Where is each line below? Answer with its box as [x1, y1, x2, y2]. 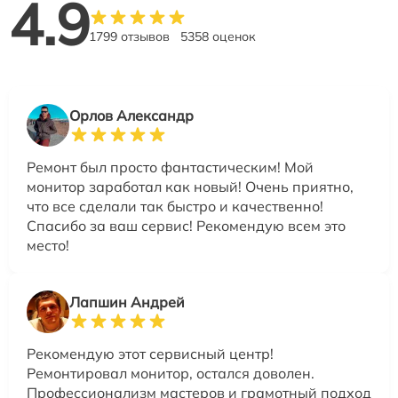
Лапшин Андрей [69, 292, 185, 311]
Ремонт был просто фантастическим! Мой [27, 157, 314, 176]
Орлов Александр [69, 106, 194, 124]
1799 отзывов [89, 28, 170, 44]
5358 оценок [180, 28, 256, 44]
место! [27, 235, 69, 254]
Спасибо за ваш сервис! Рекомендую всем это [27, 216, 346, 235]
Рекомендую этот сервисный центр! [27, 344, 274, 362]
